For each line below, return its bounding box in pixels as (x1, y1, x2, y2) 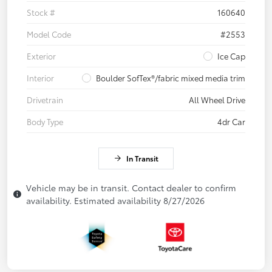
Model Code (27, 29, 71, 40)
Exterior (27, 50, 56, 62)
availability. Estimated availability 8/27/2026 (26, 194, 205, 207)
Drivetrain (27, 94, 63, 106)
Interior (27, 72, 54, 84)
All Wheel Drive (189, 94, 245, 106)
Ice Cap (217, 50, 245, 62)
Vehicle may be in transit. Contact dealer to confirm (26, 182, 236, 194)
